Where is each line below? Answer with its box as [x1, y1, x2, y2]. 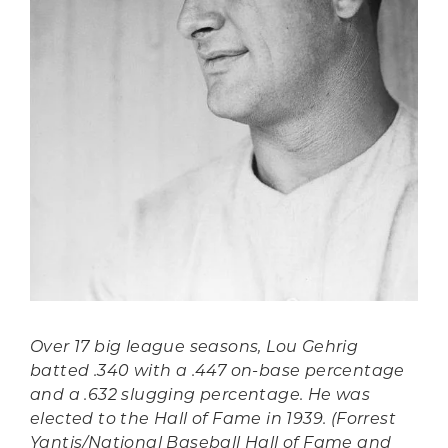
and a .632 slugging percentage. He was [30, 388, 371, 405]
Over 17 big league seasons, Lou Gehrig [30, 340, 359, 357]
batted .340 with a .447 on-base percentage [30, 364, 405, 381]
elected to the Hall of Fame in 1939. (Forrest [30, 412, 396, 429]
